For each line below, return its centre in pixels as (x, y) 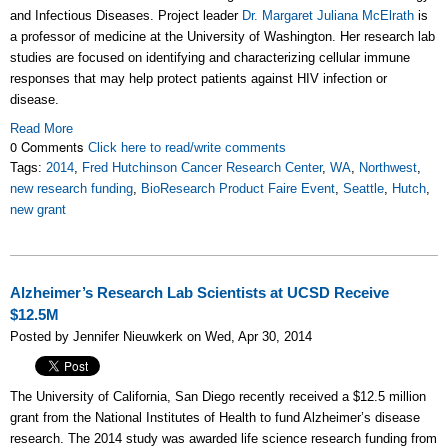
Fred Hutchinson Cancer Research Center (202, 167)
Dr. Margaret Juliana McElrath (328, 15)
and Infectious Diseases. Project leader (126, 15)
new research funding (71, 188)
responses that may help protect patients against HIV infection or (198, 78)
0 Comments (49, 146)
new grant (38, 209)
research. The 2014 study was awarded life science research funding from (223, 438)
